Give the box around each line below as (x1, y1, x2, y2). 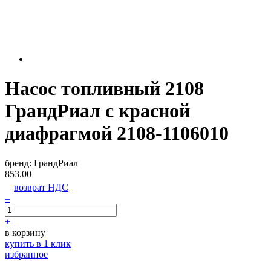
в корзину (5, 227, 45, 238)
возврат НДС (14, 181, 68, 192)
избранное (5, 249, 48, 260)
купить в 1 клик (5, 238, 71, 249)
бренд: (5, 157, 34, 168)
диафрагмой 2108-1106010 (5, 122, 229, 145)
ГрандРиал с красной (5, 100, 190, 122)
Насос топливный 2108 (5, 77, 204, 100)
